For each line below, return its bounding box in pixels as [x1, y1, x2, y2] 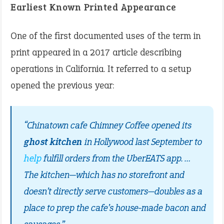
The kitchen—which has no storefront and [24, 168, 184, 181]
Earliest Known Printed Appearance [10, 1, 176, 13]
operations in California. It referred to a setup [10, 62, 191, 75]
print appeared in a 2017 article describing [10, 46, 181, 58]
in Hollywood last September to [82, 135, 202, 148]
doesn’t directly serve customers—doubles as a [24, 185, 202, 197]
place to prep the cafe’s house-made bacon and [24, 201, 206, 214]
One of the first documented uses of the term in [10, 29, 200, 42]
